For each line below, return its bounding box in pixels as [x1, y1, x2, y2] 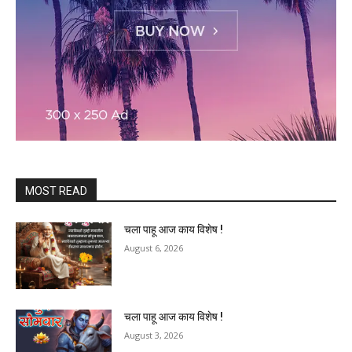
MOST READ [25, 144, 87, 157]
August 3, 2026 [124, 289, 184, 302]
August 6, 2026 [124, 201, 184, 214]
